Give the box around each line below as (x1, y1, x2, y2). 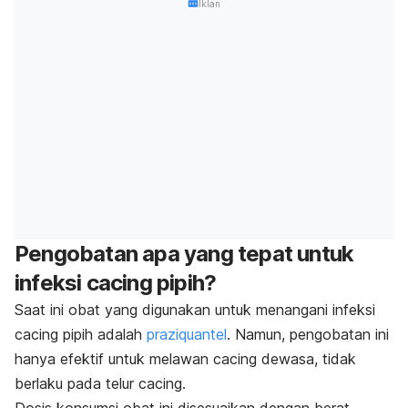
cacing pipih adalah (15, 324, 147, 343)
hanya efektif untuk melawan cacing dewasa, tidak (15, 349, 356, 368)
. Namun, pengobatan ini (227, 324, 389, 343)
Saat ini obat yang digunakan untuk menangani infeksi (15, 300, 375, 319)
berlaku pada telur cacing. (15, 373, 186, 393)
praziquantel (147, 324, 227, 343)
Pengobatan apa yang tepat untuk (15, 240, 354, 267)
